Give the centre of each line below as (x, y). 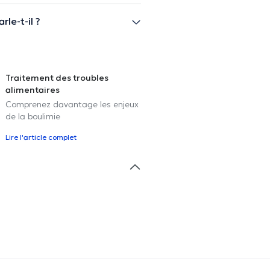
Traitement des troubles (57, 77)
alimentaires (33, 89)
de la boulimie (33, 116)
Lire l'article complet (41, 137)
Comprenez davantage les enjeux (72, 104)
